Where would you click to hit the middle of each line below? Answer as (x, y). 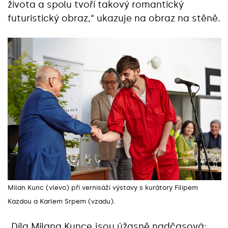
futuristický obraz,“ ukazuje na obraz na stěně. (114, 19)
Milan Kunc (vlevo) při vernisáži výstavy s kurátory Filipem (103, 188)
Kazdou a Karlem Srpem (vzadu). (63, 202)
